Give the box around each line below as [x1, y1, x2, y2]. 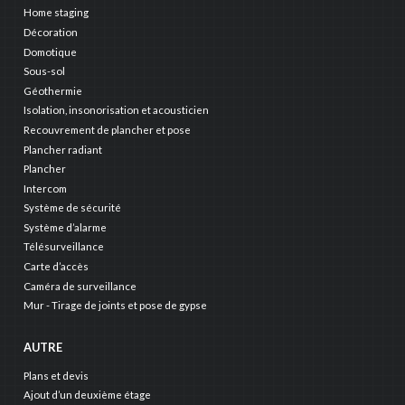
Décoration [23, 25, 78, 38]
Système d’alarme [23, 221, 107, 233]
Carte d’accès [23, 260, 89, 273]
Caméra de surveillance [23, 279, 137, 292]
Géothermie [23, 84, 82, 97]
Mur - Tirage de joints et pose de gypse [23, 299, 207, 312]
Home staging [23, 6, 89, 19]
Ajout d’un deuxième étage [23, 389, 151, 401]
